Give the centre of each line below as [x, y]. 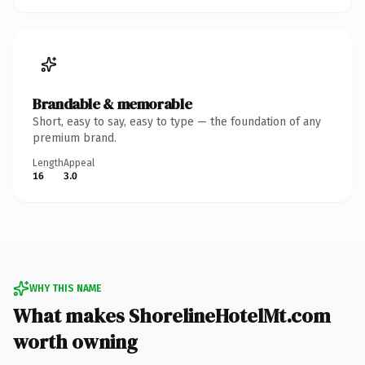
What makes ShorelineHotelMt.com [172, 315]
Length [48, 163]
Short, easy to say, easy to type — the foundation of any [177, 121]
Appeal [79, 163]
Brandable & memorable [112, 103]
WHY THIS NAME [65, 288]
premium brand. [75, 138]
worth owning [75, 341]
